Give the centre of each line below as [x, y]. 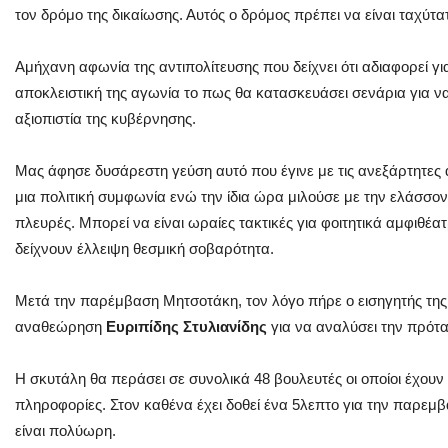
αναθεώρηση [58, 326]
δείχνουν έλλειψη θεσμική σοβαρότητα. [144, 248]
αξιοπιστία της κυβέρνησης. [105, 118]
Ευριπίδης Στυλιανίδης [186, 326]
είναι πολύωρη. [65, 430]
